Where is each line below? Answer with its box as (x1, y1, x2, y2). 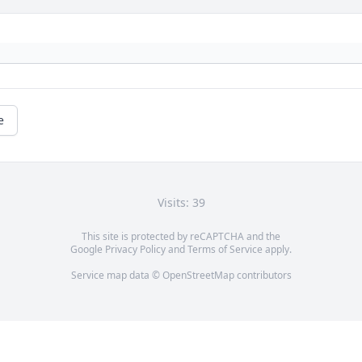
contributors (234, 268, 292, 283)
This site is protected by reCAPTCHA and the (82, 229, 280, 244)
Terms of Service (187, 242, 263, 257)
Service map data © (70, 268, 162, 283)
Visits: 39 (157, 195, 205, 211)
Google (70, 242, 105, 257)
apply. (263, 242, 292, 257)
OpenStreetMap (162, 268, 234, 283)
